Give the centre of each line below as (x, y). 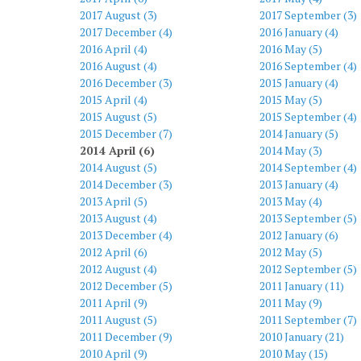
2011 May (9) (290, 303)
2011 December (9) (126, 336)
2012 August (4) (118, 269)
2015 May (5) (290, 100)
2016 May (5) (290, 49)
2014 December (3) (126, 184)
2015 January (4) (299, 83)
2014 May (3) (290, 150)
